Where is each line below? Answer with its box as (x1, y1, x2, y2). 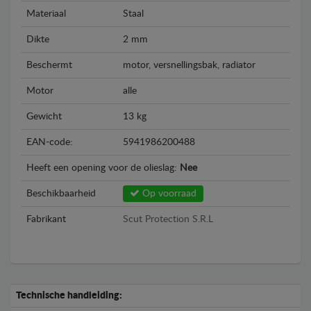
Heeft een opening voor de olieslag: (26, 163, 180, 173)
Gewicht (26, 112, 62, 121)
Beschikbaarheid (26, 189, 96, 199)
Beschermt (26, 60, 72, 70)
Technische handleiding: (16, 291, 122, 301)
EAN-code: (26, 137, 73, 147)
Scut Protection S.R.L (123, 215, 213, 224)
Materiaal (26, 9, 66, 19)
